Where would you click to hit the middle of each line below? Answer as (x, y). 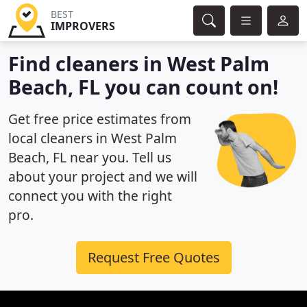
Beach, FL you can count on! (143, 87)
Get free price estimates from (100, 119)
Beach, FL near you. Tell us (90, 157)
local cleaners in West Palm (93, 138)
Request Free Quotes (153, 257)
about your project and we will (103, 176)
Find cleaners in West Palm (139, 63)
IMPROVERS (83, 26)
